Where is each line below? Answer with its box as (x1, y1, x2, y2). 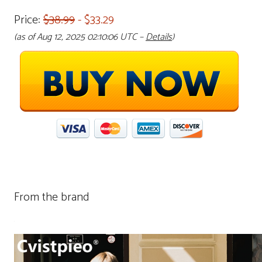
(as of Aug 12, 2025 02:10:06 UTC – (14, 29, 146, 45)
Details (146, 29, 172, 45)
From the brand (14, 188, 89, 207)
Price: (14, 11, 43, 30)
